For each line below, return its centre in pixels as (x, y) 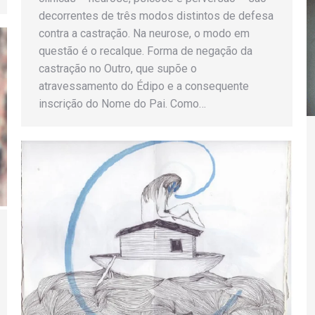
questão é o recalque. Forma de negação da (146, 51)
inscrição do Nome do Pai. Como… (122, 104)
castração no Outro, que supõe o (118, 69)
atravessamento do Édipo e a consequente (144, 86)
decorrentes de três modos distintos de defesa (156, 16)
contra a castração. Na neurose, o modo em (144, 34)
